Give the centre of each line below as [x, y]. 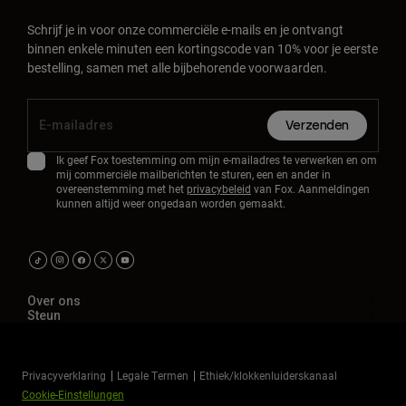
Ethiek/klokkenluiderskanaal [268, 376]
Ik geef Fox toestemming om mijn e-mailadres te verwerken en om [217, 160]
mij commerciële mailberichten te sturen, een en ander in [193, 174]
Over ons [54, 301]
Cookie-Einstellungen [73, 395]
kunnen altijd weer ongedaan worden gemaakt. [171, 203]
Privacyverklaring [64, 376]
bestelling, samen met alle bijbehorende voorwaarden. [177, 68]
